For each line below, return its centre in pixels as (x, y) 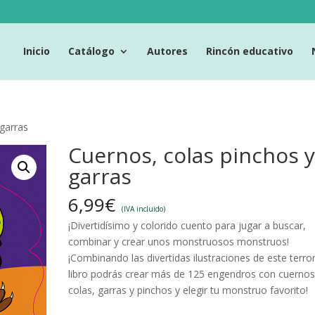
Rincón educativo (250, 51)
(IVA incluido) (144, 209)
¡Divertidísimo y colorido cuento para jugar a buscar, (187, 225)
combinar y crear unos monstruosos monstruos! (179, 242)
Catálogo (91, 51)
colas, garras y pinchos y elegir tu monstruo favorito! (188, 290)
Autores (167, 51)
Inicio (37, 51)
